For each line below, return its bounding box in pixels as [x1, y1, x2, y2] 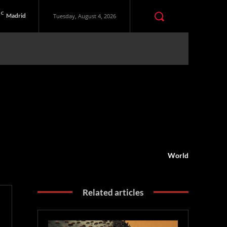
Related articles [83, 186, 144, 198]
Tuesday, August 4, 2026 [53, 12, 116, 20]
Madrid [6, 12, 26, 20]
